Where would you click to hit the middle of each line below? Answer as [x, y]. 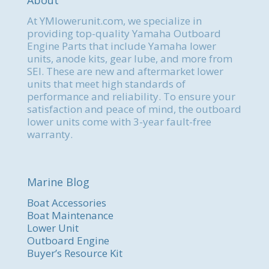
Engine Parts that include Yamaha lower [122, 46]
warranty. [50, 134]
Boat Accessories [67, 203]
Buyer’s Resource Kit [75, 253]
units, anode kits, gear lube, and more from [130, 59]
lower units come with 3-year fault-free [119, 122]
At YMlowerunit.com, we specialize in [114, 21]
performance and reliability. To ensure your [131, 96]
